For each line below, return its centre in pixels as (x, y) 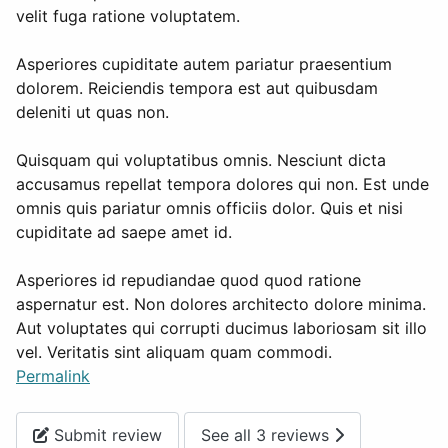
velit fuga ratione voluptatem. (128, 16)
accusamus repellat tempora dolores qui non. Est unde (222, 184)
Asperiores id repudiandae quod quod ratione (188, 280)
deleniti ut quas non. (92, 112)
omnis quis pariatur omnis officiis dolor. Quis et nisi (209, 208)
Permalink (53, 376)
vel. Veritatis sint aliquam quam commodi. (174, 352)
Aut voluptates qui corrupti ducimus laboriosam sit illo (221, 328)
